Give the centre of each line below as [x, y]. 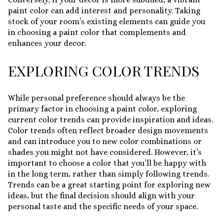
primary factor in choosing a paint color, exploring [102, 109]
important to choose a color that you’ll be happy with [107, 163]
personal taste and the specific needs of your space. [103, 206]
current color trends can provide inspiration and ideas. [110, 119]
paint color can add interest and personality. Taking [104, 10]
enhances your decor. [47, 43]
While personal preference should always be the [96, 98]
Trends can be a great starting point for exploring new [109, 184]
